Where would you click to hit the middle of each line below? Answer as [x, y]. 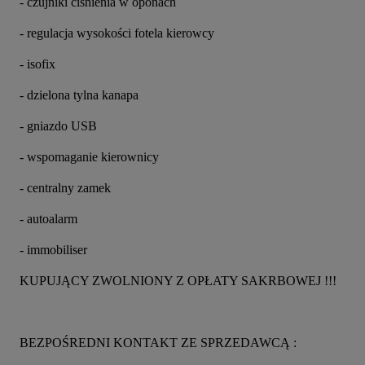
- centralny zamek [65, 187]
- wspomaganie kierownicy [89, 156]
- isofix [37, 64]
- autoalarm [48, 218]
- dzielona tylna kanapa [79, 95]
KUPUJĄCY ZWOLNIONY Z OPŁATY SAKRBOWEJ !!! [178, 280]
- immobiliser [53, 249]
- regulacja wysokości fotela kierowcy [117, 33]
